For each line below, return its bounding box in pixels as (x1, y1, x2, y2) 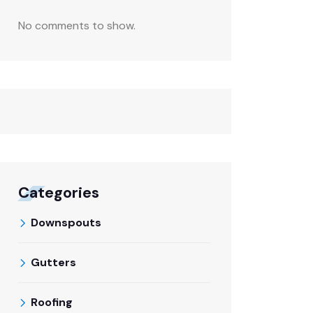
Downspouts (31, 215, 101, 230)
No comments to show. (18, 18, 136, 33)
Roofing (31, 295, 73, 310)
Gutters (31, 255, 76, 270)
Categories (18, 182, 99, 203)
